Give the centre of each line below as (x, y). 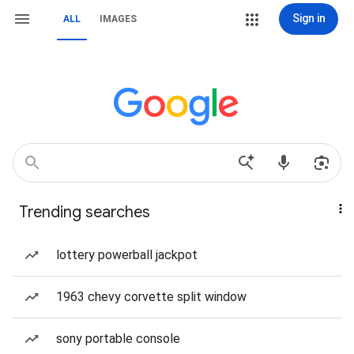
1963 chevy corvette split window (151, 297)
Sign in (309, 18)
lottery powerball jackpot (127, 255)
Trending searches (85, 212)
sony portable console (118, 339)
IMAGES (118, 19)
